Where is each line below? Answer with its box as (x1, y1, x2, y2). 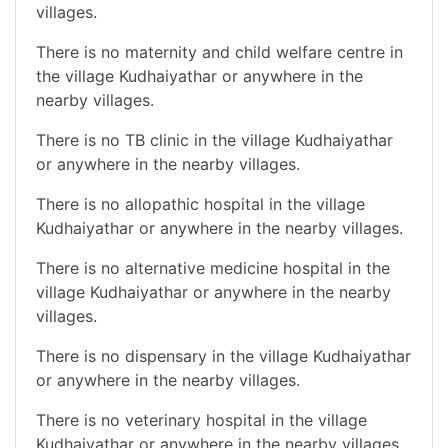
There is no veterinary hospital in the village (36, 409, 367, 430)
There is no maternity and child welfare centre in (36, 41, 403, 62)
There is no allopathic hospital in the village (36, 193, 365, 214)
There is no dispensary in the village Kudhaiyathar (36, 345, 411, 366)
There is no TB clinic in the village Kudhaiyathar (36, 129, 393, 150)
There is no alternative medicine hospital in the (36, 257, 390, 278)
